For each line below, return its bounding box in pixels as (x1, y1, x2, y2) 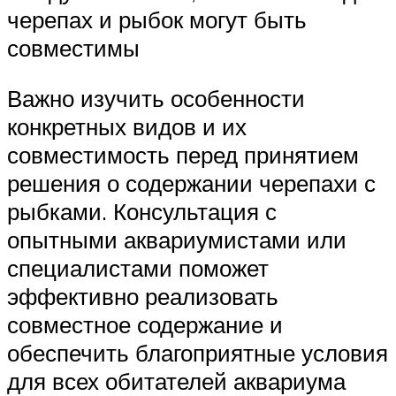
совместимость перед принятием (7, 141, 359, 170)
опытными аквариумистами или (7, 225, 346, 255)
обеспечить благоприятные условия (7, 339, 388, 368)
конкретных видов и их (7, 112, 247, 141)
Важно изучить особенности (7, 84, 305, 113)
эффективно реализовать (7, 282, 278, 311)
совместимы (7, 33, 140, 62)
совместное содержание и (7, 310, 283, 339)
